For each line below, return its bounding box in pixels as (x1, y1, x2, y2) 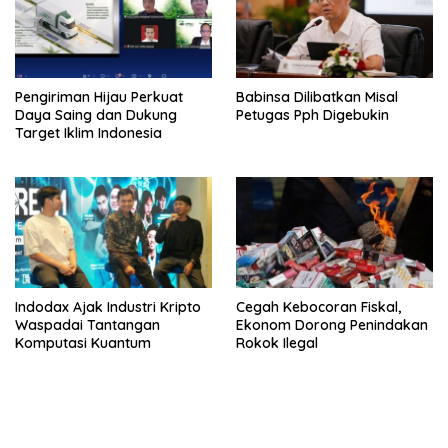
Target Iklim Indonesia (15, 124, 162, 143)
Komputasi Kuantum (15, 333, 151, 352)
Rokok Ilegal (236, 333, 318, 352)
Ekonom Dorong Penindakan (236, 315, 428, 334)
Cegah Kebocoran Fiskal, (236, 297, 401, 316)
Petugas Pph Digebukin (236, 106, 389, 125)
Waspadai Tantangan (15, 315, 160, 334)
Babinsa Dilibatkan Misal (236, 88, 398, 107)
